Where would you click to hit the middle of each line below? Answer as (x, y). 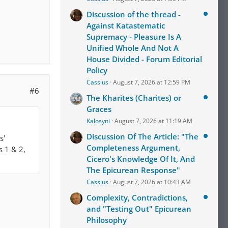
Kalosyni (98, 121)
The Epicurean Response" (133, 170)
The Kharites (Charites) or (134, 98)
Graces (99, 109)
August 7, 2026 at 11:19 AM (153, 121)
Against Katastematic (126, 25)
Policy (97, 70)
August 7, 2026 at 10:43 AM (152, 182)
